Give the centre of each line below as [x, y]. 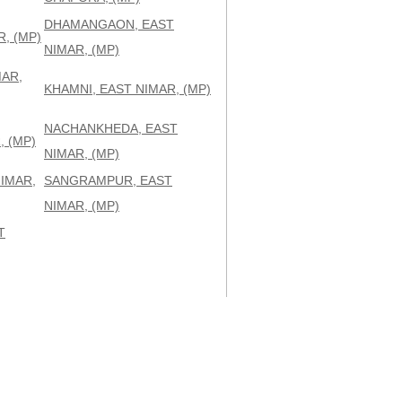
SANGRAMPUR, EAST [108, 180]
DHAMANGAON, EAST [109, 24]
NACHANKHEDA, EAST [111, 128]
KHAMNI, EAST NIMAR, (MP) [127, 89]
